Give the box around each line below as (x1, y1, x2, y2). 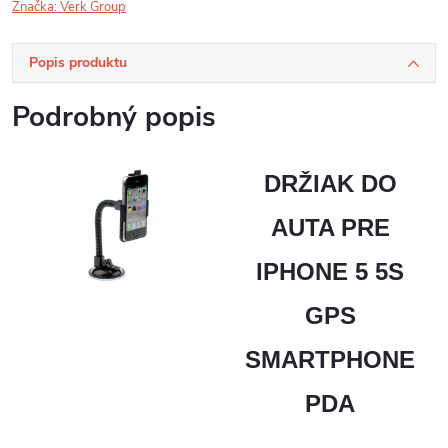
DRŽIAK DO (263, 169, 397, 197)
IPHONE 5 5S (256, 257, 404, 285)
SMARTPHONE (245, 345, 415, 373)
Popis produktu (29, 52, 127, 72)
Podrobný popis (12, 97, 216, 136)
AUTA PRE (270, 213, 390, 241)
